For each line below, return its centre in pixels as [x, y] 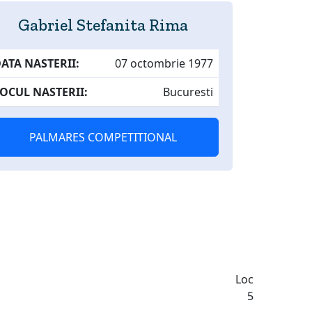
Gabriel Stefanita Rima [103, 25]
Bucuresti [188, 92]
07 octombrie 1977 [164, 63]
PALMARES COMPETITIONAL [103, 137]
